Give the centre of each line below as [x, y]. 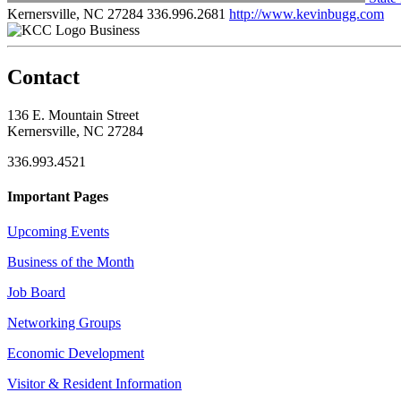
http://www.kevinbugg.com [307, 13]
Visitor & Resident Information [94, 384]
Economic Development [76, 354]
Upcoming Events [58, 232]
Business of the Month [71, 262]
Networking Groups [64, 323]
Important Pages [58, 196]
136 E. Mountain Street [73, 115]
